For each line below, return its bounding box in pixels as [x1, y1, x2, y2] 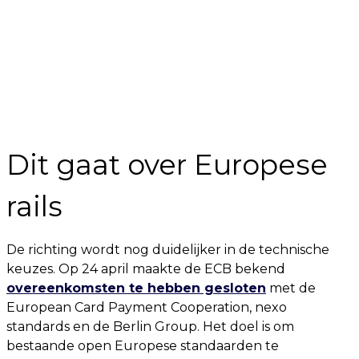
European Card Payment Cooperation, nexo [6, 300, 287, 315]
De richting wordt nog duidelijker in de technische [6, 242, 329, 257]
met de [266, 280, 316, 296]
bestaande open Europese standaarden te [6, 338, 279, 353]
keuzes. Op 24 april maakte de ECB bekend [6, 261, 285, 276]
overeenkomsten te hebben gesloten [6, 280, 266, 296]
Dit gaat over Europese [6, 147, 328, 182]
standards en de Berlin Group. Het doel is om [6, 319, 294, 334]
